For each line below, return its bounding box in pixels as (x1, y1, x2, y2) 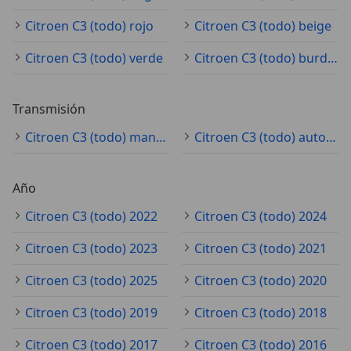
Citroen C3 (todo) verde (25, 49, 163, 67)
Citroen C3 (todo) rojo (25, 17, 154, 35)
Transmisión (13, 100, 85, 118)
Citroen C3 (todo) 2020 (194, 272, 327, 290)
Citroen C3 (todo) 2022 (25, 208, 157, 226)
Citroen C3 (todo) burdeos (327, 49, 338, 67)
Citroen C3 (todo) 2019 (25, 304, 157, 322)
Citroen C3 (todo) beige (194, 17, 331, 35)
